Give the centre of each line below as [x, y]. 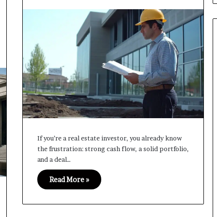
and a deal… [54, 159]
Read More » [69, 179]
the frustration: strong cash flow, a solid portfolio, [113, 148]
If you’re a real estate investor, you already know [109, 138]
